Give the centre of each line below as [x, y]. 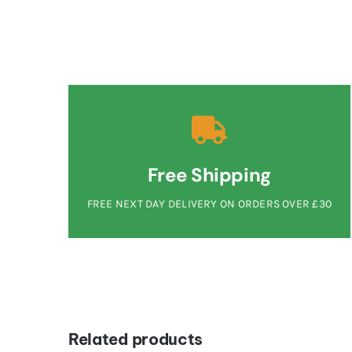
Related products [136, 339]
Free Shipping [209, 175]
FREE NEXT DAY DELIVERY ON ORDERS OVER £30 [209, 204]
